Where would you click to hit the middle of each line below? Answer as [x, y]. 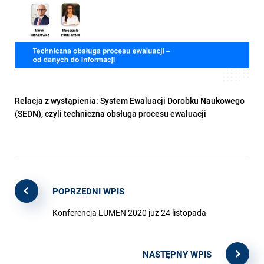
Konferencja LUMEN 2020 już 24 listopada [129, 213]
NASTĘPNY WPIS [177, 254]
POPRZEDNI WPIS [88, 191]
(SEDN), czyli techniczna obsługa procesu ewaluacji [110, 114]
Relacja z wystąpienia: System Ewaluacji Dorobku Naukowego [130, 101]
